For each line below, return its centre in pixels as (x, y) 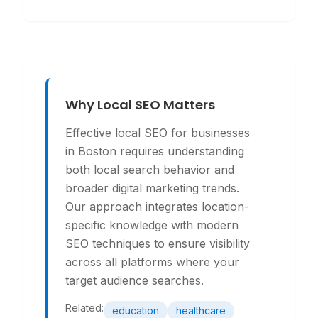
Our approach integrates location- (157, 207)
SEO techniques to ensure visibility (158, 243)
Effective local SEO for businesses (158, 133)
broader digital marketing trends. (152, 188)
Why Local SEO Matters (140, 105)
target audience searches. (135, 280)
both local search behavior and (150, 170)
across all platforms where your (152, 262)
